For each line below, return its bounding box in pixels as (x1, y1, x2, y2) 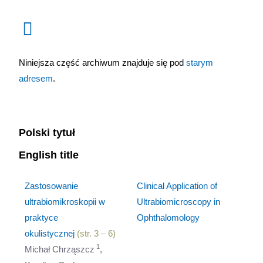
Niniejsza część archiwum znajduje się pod (19, 58, 187, 68)
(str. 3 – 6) (75, 228, 116, 238)
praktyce (25, 213, 59, 222)
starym (186, 58, 214, 68)
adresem (19, 73, 53, 83)
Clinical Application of (137, 181, 218, 191)
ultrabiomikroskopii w (25, 197, 106, 207)
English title (19, 149, 79, 161)
